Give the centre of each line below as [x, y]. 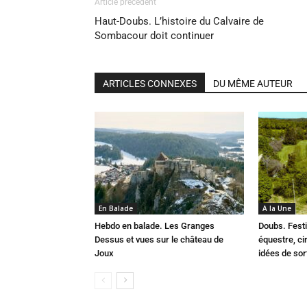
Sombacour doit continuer [154, 36]
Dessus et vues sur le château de [159, 240]
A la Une [277, 208]
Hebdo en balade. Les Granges [155, 226]
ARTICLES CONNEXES [150, 84]
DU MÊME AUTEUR [253, 84]
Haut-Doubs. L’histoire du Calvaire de [179, 21]
